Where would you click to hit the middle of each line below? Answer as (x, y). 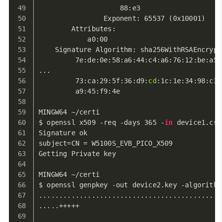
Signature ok (63, 133)
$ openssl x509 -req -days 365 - (102, 122)
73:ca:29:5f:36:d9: (94, 81)
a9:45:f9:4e (79, 91)
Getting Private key (77, 154)
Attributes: (77, 29)
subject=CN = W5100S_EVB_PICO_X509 (106, 143)
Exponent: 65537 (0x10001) (122, 18)
